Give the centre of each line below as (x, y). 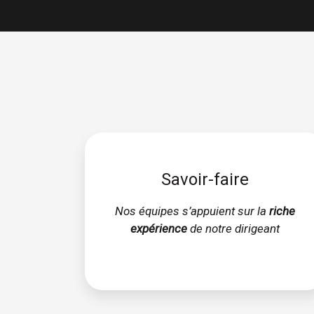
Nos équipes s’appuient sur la (190, 211)
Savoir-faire (205, 180)
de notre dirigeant (233, 229)
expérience (158, 229)
